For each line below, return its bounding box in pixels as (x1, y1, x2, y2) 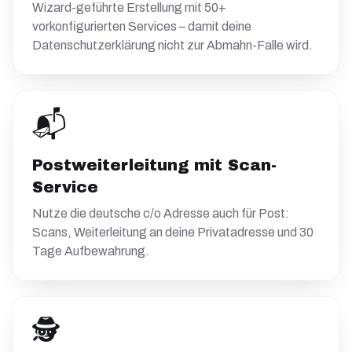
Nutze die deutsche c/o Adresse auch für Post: (32, 207, 289, 220)
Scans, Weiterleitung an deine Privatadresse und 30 (32, 225, 313, 239)
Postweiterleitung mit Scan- (32, 156, 277, 174)
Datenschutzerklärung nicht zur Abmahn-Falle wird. (32, 38, 313, 52)
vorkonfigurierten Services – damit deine (32, 20, 251, 33)
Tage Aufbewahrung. (32, 244, 149, 258)
